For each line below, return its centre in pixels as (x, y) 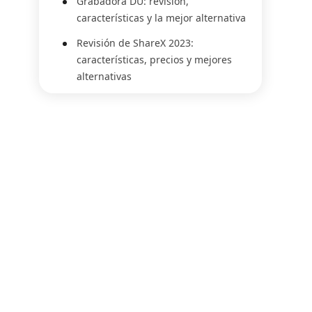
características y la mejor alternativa (161, 18)
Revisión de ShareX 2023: (135, 43)
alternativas (104, 76)
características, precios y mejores (154, 60)
